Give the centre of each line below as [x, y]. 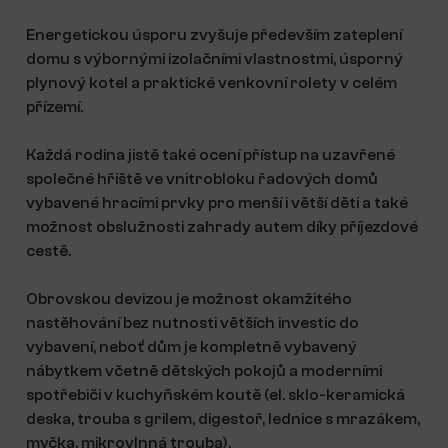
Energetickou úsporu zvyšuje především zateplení [214, 35]
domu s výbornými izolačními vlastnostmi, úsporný [214, 59]
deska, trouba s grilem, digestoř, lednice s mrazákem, [223, 419]
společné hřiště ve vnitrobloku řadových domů [202, 179]
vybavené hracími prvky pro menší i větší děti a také [217, 203]
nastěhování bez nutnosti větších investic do [192, 323]
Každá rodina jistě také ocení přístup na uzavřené [210, 155]
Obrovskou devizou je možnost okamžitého [189, 299]
